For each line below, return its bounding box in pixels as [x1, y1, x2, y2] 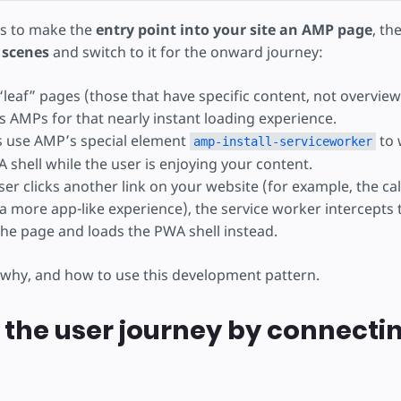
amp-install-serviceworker [192, 134, 372, 149]
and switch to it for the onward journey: [48, 42, 323, 62]
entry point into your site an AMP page [95, 20, 372, 39]
